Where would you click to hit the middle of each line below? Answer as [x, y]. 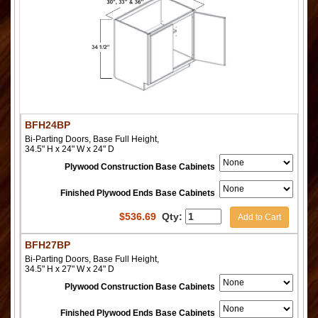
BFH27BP [48, 245]
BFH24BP [48, 125]
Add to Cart [259, 217]
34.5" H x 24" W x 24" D [70, 149]
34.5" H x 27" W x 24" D [70, 269]
